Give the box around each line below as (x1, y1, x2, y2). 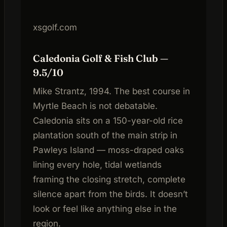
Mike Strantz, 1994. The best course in (33, 86, 190, 97)
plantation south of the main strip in (33, 130, 177, 141)
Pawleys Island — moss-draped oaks (33, 145, 184, 156)
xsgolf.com (33, 22, 77, 32)
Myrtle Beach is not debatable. (33, 101, 158, 111)
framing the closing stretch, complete (33, 174, 185, 185)
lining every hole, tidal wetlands (33, 160, 162, 170)
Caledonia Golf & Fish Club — (33, 52, 168, 64)
